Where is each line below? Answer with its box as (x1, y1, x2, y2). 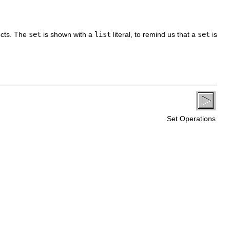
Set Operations (165, 114, 216, 123)
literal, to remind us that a (111, 30, 198, 39)
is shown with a (41, 30, 94, 39)
